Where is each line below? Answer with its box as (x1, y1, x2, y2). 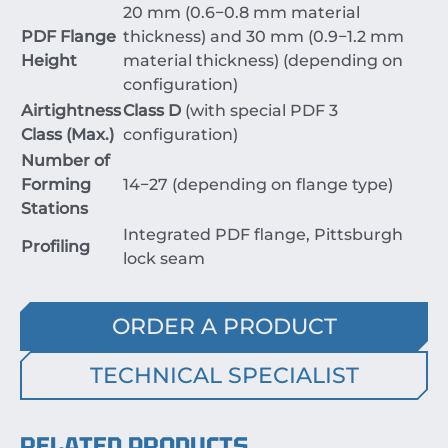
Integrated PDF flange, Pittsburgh (123, 225, 403, 244)
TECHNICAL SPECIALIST (89, 362, 359, 389)
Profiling (21, 237, 90, 256)
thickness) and (123, 27, 246, 46)
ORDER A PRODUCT (111, 313, 337, 340)
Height (21, 51, 77, 70)
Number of (21, 151, 110, 170)
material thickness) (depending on (123, 51, 403, 70)
